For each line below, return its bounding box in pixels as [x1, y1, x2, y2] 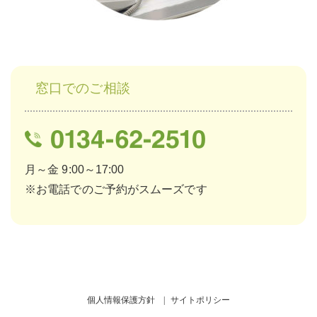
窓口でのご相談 [35, 81, 130, 96]
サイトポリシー [170, 295, 231, 306]
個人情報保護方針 [86, 295, 156, 306]
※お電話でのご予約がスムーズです [25, 183, 207, 196]
